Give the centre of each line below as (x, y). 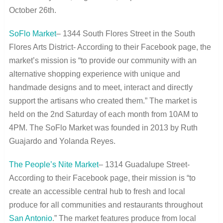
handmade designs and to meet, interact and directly (101, 87)
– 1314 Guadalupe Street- (144, 164)
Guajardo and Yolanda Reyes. (62, 141)
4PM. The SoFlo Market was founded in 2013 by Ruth (103, 127)
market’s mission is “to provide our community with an (103, 60)
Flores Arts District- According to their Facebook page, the (110, 47)
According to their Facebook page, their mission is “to (102, 178)
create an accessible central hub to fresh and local (97, 191)
